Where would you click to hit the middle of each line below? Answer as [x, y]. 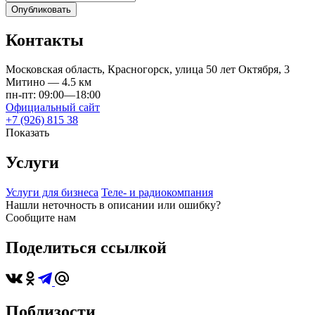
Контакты [45, 40]
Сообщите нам [41, 218]
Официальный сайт [53, 108]
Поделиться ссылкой [86, 248]
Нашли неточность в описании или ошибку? [113, 205]
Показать [27, 133]
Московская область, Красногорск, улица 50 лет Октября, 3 [148, 70]
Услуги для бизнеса [52, 193]
